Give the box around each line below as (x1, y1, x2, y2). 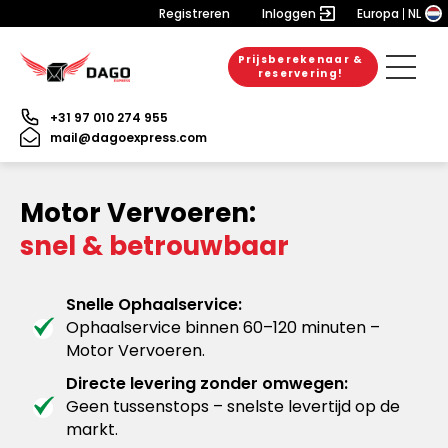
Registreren (159, 5, 230, 22)
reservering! (257, 66, 344, 81)
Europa (357, 5, 399, 22)
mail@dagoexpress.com (50, 128, 207, 146)
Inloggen (262, 5, 316, 22)
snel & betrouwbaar (20, 228, 289, 264)
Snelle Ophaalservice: (66, 293, 242, 316)
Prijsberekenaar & (237, 52, 364, 67)
